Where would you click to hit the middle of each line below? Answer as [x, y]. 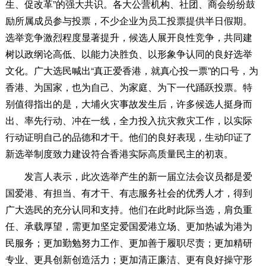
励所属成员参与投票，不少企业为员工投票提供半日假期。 [129, 21]
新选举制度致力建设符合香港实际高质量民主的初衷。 [119, 154]
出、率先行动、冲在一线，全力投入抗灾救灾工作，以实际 [129, 121]
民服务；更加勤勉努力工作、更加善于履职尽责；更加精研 [129, 243]
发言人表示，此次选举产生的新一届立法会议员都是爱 [129, 176]
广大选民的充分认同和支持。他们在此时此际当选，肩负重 [129, 210]
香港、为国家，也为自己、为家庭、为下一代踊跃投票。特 [129, 87]
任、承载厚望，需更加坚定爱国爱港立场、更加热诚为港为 [129, 226]
